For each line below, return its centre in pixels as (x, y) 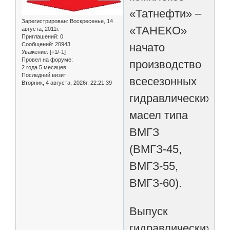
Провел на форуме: (47, 60)
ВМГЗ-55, (154, 166)
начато (147, 47)
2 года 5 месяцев (44, 68)
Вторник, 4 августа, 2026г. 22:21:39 (67, 83)
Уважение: (35, 52)
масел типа (159, 115)
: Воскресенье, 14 (90, 21)
